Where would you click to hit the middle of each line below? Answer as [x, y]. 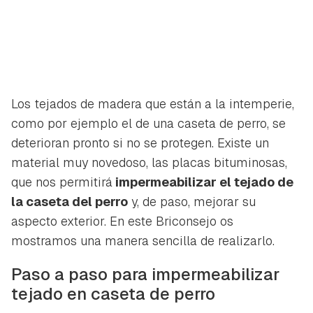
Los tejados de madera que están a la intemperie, [153, 103]
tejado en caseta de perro [113, 293]
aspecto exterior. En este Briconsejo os [122, 221]
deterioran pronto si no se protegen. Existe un [140, 143]
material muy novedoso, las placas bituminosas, [149, 162]
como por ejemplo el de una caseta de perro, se [148, 123]
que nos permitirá [62, 182]
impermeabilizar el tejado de [203, 182]
